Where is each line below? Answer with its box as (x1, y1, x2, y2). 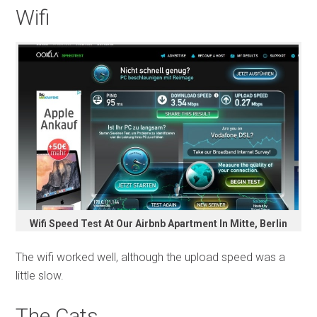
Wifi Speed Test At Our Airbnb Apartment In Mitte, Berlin (30, 217, 287, 229)
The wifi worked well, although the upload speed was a (16, 250, 286, 264)
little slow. (16, 268, 64, 282)
